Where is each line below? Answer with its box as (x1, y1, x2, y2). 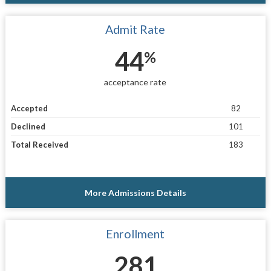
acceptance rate (104, 77, 167, 88)
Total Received (10, 139, 68, 149)
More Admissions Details (84, 187, 186, 198)
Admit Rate (105, 22, 166, 37)
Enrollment (106, 226, 165, 241)
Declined (10, 121, 45, 131)
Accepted (10, 103, 48, 113)
